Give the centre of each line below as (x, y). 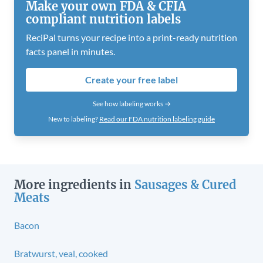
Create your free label (131, 79)
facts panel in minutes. (70, 51)
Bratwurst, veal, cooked (61, 253)
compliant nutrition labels (103, 19)
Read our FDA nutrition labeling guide (157, 119)
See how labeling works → (131, 103)
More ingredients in (74, 184)
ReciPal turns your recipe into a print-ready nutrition (131, 37)
